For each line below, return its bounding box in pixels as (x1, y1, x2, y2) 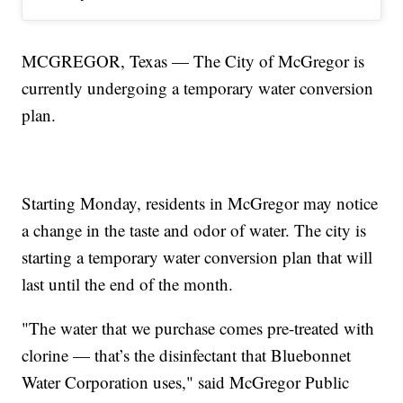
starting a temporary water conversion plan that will (22, 246, 373, 269)
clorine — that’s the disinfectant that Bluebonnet (22, 344, 352, 367)
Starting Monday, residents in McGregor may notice (22, 192, 379, 215)
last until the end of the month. (22, 273, 234, 296)
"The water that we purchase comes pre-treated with (22, 317, 375, 340)
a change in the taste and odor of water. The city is (22, 219, 367, 242)
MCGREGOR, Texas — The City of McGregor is (22, 49, 365, 73)
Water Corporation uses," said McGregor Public (22, 371, 350, 394)
